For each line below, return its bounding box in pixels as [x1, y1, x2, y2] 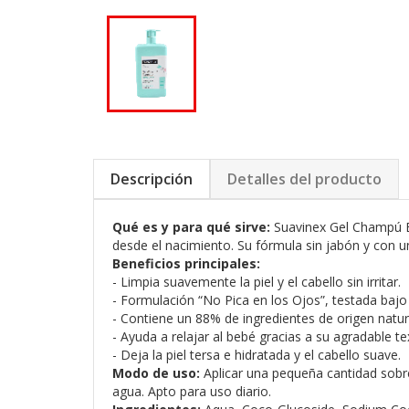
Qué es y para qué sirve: [112, 218, 270, 236]
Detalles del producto [227, 169, 382, 190]
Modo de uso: [112, 364, 200, 383]
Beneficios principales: [112, 255, 260, 273]
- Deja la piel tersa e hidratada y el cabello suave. [112, 346, 401, 364]
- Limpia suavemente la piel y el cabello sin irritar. [112, 273, 401, 291]
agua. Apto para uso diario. [112, 383, 271, 401]
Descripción [110, 169, 193, 190]
